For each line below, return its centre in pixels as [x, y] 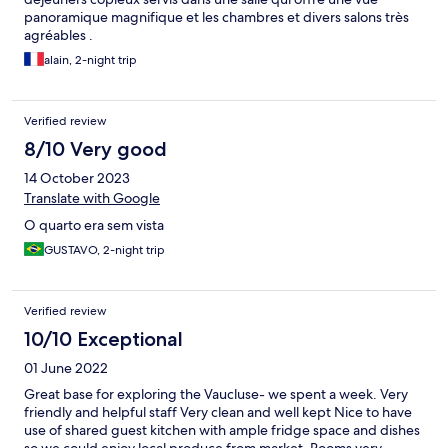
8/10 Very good [95, 149]
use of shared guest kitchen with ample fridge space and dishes [222, 430]
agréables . [58, 35]
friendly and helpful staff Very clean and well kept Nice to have [218, 412]
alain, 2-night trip [90, 60]
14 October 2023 [77, 178]
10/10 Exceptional [103, 339]
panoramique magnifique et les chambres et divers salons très [216, 17]
